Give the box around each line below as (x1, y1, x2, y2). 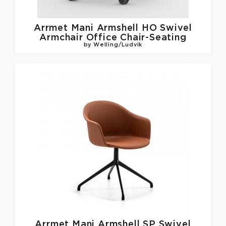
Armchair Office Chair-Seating (39, 33, 187, 42)
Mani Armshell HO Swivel (71, 24, 192, 32)
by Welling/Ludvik (83, 42, 143, 47)
